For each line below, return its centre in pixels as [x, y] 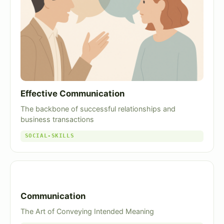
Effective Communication [72, 93]
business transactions [57, 119]
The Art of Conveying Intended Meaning [87, 211]
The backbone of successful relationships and [98, 108]
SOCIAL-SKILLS [49, 136]
